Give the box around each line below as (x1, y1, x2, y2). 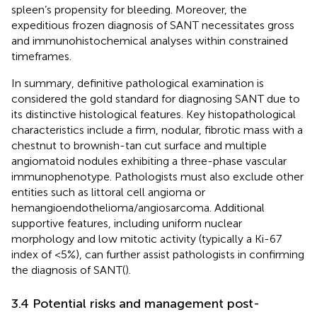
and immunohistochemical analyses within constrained (11, 33, 288, 47)
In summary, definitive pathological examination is (11, 76, 264, 90)
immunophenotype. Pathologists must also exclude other (11, 169, 304, 183)
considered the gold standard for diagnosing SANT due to (11, 91, 300, 105)
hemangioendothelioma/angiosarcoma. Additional (11, 200, 265, 214)
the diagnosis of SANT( (11, 263, 125, 277)
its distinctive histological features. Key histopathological (11, 107, 296, 121)
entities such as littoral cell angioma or (11, 185, 205, 199)
